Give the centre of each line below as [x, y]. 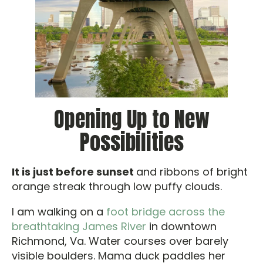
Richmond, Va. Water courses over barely [120, 241]
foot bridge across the [166, 212]
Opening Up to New [131, 119]
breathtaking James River [79, 226]
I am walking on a [59, 212]
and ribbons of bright [192, 172]
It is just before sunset [74, 172]
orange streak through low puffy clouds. [117, 186]
